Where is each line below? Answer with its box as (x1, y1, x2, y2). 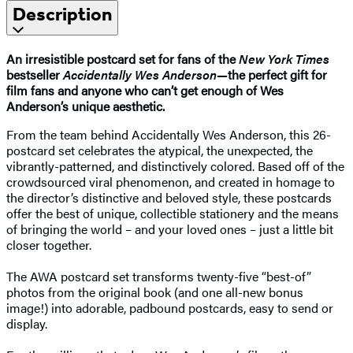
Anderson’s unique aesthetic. (6, 96, 165, 115)
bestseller (6, 65, 63, 84)
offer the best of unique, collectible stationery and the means (6, 203, 339, 222)
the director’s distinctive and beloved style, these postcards (6, 188, 332, 206)
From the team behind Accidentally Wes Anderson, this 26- (6, 124, 331, 143)
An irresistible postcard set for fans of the (6, 49, 239, 68)
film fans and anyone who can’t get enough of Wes (6, 80, 284, 99)
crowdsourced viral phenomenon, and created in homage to (6, 172, 335, 191)
